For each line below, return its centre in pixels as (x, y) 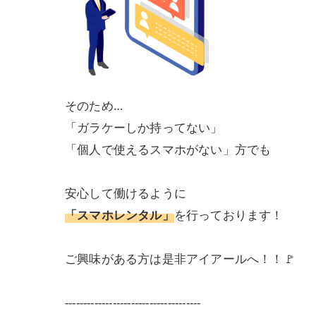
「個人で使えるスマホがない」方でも (168, 149)
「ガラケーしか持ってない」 (144, 127)
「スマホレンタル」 (120, 214)
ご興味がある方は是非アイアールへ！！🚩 (180, 258)
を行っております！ (229, 214)
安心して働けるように (126, 193)
